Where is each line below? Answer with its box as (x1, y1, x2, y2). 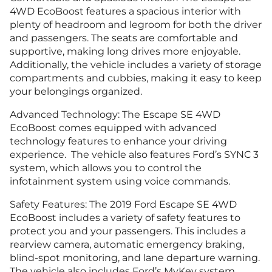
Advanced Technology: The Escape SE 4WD (10, 109, 220, 121)
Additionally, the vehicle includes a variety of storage (10, 59, 262, 71)
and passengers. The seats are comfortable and (10, 32, 238, 44)
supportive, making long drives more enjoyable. (10, 46, 240, 58)
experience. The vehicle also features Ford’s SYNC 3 (10, 149, 259, 161)
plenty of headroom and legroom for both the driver (10, 19, 262, 31)
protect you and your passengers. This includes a (10, 225, 246, 237)
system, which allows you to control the (10, 162, 202, 174)
